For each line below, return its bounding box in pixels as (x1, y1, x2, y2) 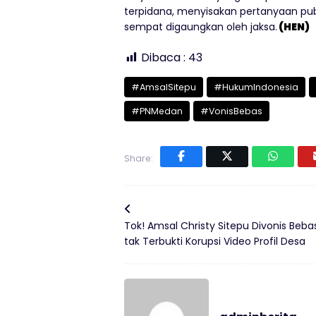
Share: (124, 152, 153, 165)
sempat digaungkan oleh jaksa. (124, 20, 277, 35)
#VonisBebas (200, 105, 262, 118)
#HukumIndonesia (214, 81, 298, 94)
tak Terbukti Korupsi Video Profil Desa (124, 234, 305, 249)
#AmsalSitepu (131, 81, 196, 94)
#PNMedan (131, 105, 183, 118)
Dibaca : (141, 49, 186, 66)
